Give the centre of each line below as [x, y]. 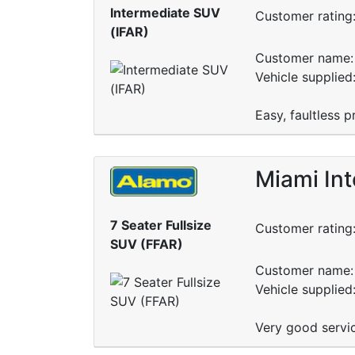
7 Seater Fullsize [161, 225]
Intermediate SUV [165, 13]
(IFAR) [130, 32]
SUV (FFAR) [147, 244]
